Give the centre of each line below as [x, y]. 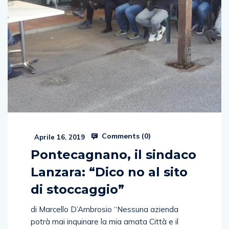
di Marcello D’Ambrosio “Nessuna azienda [105, 209]
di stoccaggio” [77, 189]
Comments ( [122, 136]
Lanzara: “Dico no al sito [109, 172]
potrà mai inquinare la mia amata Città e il [105, 221]
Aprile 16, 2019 [59, 137]
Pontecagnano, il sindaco [113, 154]
